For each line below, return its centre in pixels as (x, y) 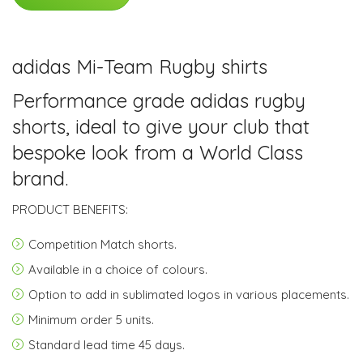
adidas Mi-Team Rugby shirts (140, 66)
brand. (40, 178)
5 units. (135, 319)
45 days (160, 344)
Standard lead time (83, 344)
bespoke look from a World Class (158, 152)
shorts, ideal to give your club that (161, 126)
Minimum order (72, 319)
